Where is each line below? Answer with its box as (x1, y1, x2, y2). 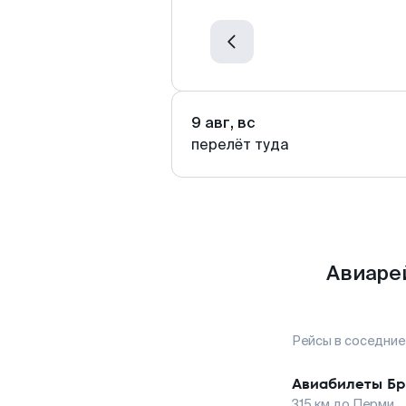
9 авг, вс (191, 113, 256, 132)
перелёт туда (191, 135, 289, 154)
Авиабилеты (292, 373, 382, 394)
